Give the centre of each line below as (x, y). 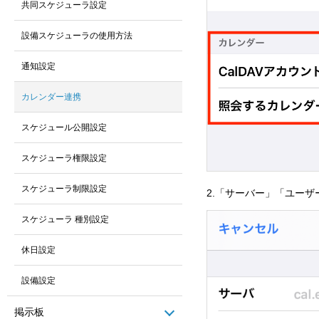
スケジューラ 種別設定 (65, 219)
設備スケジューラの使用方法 (77, 36)
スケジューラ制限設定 (64, 189)
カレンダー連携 (51, 97)
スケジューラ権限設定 (64, 158)
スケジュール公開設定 (64, 127)
